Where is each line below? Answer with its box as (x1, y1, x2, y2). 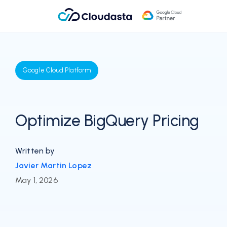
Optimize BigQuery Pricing (15, 111, 199, 130)
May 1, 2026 (15, 175, 58, 185)
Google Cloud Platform (23, 66, 91, 74)
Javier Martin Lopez (15, 161, 92, 170)
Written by (15, 146, 55, 156)
